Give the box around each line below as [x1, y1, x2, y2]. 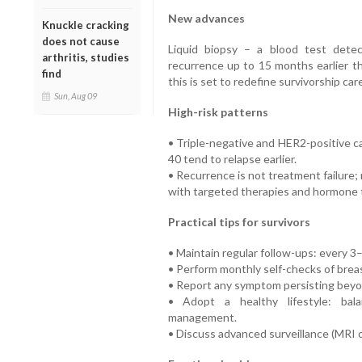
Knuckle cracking [42, 19, 129, 32]
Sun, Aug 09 [54, 90, 97, 102]
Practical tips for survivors [167, 215, 310, 229]
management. [167, 310, 237, 325]
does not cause [42, 35, 120, 48]
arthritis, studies [42, 51, 129, 65]
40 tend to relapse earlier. [167, 152, 297, 166]
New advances [167, 11, 245, 26]
